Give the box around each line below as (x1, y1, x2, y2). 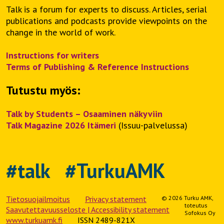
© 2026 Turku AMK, (161, 193, 213, 201)
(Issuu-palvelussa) (116, 119, 187, 131)
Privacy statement (85, 193, 146, 204)
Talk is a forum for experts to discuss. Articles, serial (6, 3, 207, 15)
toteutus (184, 201, 207, 209)
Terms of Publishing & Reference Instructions (6, 60, 189, 72)
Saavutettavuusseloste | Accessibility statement (6, 204, 169, 214)
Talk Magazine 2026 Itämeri (6, 119, 116, 131)
